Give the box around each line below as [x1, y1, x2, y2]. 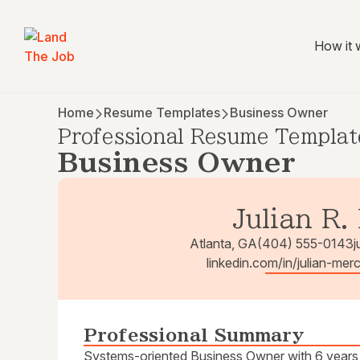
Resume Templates [104, 104, 220, 121]
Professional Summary [84, 327, 305, 344]
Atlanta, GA [190, 235, 258, 252]
